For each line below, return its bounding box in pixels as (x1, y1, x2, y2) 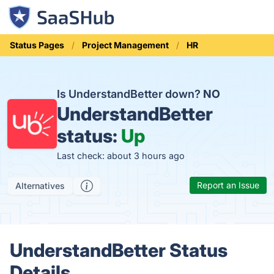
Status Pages (10, 40, 64, 50)
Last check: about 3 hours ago (57, 150, 185, 161)
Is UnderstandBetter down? (57, 87, 204, 100)
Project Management (82, 40, 169, 50)
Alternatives (15, 180, 65, 191)
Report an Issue (197, 180, 259, 190)
